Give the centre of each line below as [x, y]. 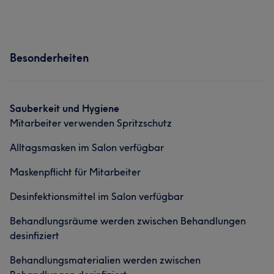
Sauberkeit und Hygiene [65, 108]
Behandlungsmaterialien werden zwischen [105, 260]
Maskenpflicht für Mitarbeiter [75, 172]
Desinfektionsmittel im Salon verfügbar [97, 196]
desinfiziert [35, 235]
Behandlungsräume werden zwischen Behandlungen [128, 221]
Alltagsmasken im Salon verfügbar [87, 147]
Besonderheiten [49, 58]
